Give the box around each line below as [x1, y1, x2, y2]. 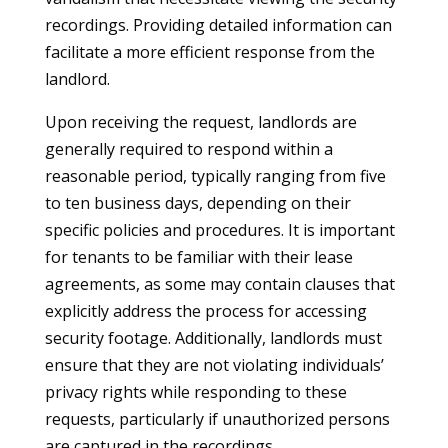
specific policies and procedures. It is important [44, 219, 395, 241]
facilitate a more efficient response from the [44, 41, 375, 63]
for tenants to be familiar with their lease [44, 246, 353, 268]
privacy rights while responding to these [44, 381, 347, 403]
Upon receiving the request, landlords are [44, 111, 357, 133]
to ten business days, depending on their [44, 192, 351, 214]
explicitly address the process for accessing [44, 300, 367, 322]
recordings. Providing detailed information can [44, 14, 392, 36]
